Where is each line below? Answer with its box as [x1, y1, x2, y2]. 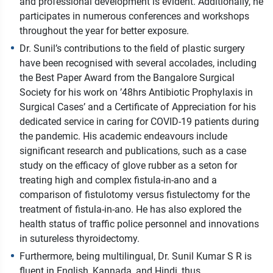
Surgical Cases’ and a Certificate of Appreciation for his [19, 101, 256, 113]
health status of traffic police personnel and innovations [19, 218, 259, 230]
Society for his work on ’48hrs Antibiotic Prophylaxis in [19, 87, 253, 99]
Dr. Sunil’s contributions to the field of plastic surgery [19, 43, 245, 55]
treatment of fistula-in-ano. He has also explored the [19, 204, 241, 216]
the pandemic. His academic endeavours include [19, 130, 227, 143]
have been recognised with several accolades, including [19, 57, 257, 69]
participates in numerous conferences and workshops [19, 10, 249, 23]
